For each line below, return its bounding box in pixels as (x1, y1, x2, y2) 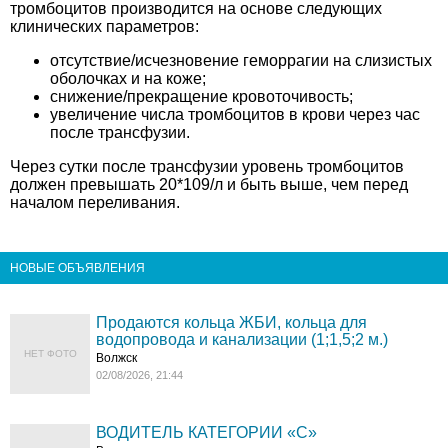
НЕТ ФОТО (23, 348, 77, 359)
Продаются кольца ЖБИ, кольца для (96, 314, 368, 331)
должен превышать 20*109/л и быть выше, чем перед (10, 176, 408, 193)
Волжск (96, 351, 138, 365)
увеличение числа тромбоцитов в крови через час (50, 106, 420, 123)
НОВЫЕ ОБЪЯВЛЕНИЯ (10, 261, 145, 275)
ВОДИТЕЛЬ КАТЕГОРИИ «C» (96, 424, 318, 441)
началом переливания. (10, 194, 180, 211)
